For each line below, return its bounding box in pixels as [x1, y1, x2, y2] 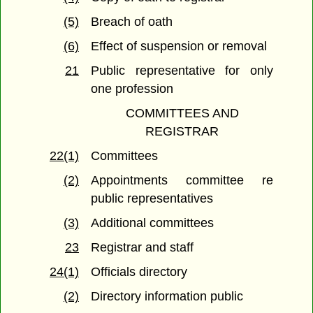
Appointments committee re [91, 173, 273, 188]
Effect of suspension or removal [91, 39, 268, 54]
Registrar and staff [91, 240, 194, 255]
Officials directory [91, 265, 188, 279]
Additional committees [91, 216, 214, 231]
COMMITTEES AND [125, 106, 239, 121]
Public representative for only [91, 64, 273, 78]
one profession [91, 82, 174, 96]
